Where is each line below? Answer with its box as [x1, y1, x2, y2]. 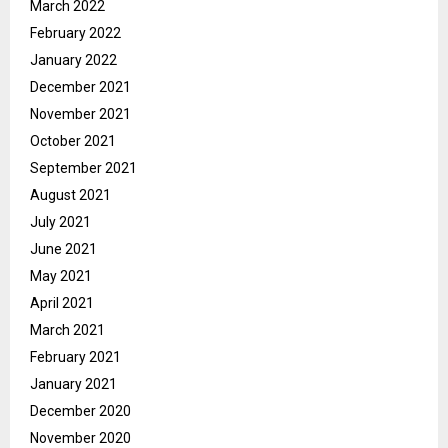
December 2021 [30, 79, 131, 96]
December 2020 [30, 403, 131, 420]
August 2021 [30, 187, 111, 204]
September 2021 [30, 160, 137, 177]
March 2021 [30, 322, 105, 339]
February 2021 [30, 349, 121, 366]
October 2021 [30, 133, 116, 150]
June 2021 [30, 241, 97, 258]
